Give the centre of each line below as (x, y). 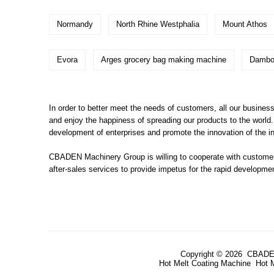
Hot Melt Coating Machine (205, 264)
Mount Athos (245, 24)
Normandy (75, 24)
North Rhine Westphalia (158, 24)
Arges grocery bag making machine (164, 60)
